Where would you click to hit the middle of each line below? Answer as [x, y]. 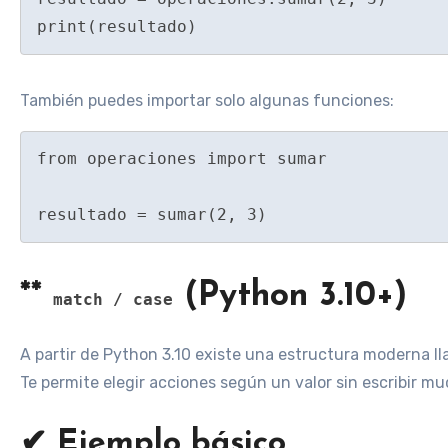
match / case [113, 299]
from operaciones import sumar [182, 158]
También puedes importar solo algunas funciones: [207, 101]
